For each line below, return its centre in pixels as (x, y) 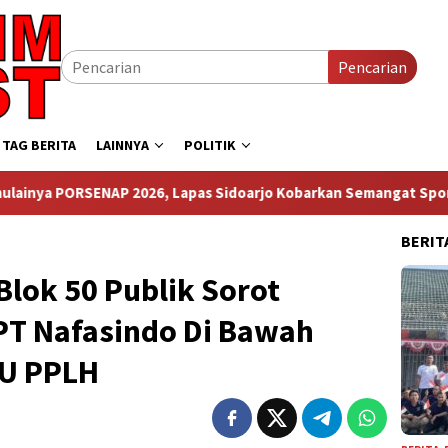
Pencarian (372, 67)
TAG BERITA (39, 145)
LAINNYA (122, 145)
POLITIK (210, 145)
